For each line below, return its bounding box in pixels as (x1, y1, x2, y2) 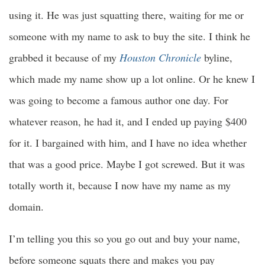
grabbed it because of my (9, 50, 119, 65)
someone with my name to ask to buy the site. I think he (9, 29, 250, 44)
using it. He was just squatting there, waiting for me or (9, 8, 244, 22)
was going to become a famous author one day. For (9, 93, 228, 108)
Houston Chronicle (119, 50, 201, 65)
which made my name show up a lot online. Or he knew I (9, 72, 255, 86)
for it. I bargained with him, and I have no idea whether (9, 135, 247, 150)
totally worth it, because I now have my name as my (9, 178, 231, 193)
